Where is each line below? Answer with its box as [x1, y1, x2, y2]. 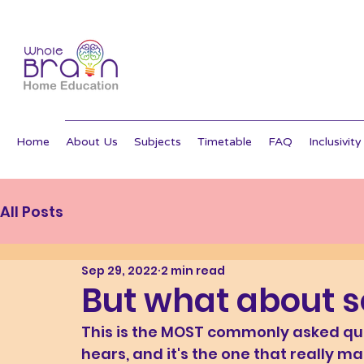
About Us [66, 135, 118, 149]
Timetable [197, 135, 252, 149]
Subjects [134, 135, 181, 149]
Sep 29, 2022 [81, 262, 158, 279]
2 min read [161, 262, 225, 279]
